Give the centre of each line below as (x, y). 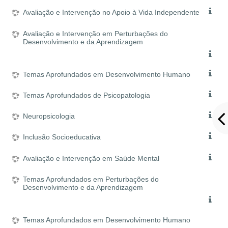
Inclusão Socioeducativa (62, 137)
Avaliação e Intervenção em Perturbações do (96, 33)
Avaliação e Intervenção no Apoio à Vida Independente (111, 12)
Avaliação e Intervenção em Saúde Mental (91, 158)
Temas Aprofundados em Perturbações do (91, 179)
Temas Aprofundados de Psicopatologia (87, 95)
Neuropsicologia (49, 116)
